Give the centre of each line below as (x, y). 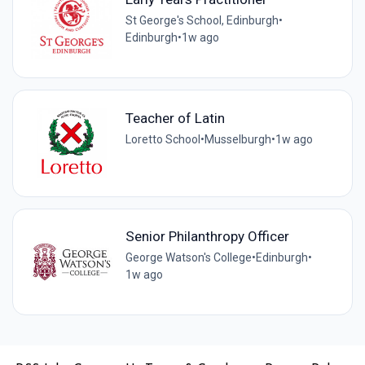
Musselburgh (238, 139)
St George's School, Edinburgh (202, 21)
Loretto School (163, 139)
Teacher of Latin (176, 118)
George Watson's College (189, 258)
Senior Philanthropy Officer (208, 237)
